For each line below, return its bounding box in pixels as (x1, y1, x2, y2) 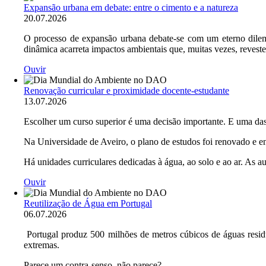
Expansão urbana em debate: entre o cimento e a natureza (24, 2, 238, 12)
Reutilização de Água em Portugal (24, 198, 152, 208)
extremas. (24, 239, 59, 250)
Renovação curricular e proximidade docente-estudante (24, 85, 229, 96)
